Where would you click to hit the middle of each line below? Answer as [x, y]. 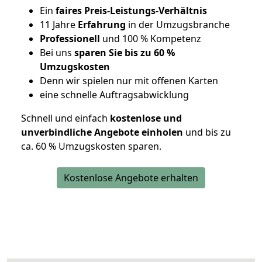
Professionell [70, 39]
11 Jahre [59, 25]
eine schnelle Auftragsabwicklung [114, 95]
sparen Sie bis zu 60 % [125, 53]
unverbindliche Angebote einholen [102, 132]
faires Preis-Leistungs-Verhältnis [130, 11]
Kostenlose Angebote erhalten [131, 178]
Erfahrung [102, 25]
